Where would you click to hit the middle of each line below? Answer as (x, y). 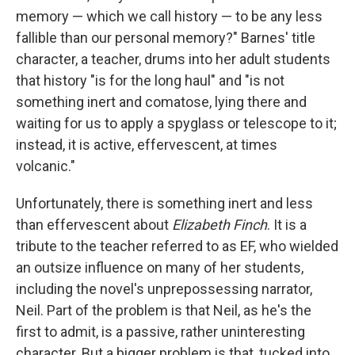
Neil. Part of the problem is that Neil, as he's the (164, 311)
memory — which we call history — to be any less (169, 17)
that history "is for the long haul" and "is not (150, 81)
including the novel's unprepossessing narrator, (164, 289)
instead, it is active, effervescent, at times (147, 145)
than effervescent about (94, 225)
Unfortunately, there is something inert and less (164, 204)
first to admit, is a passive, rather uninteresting (160, 332)
